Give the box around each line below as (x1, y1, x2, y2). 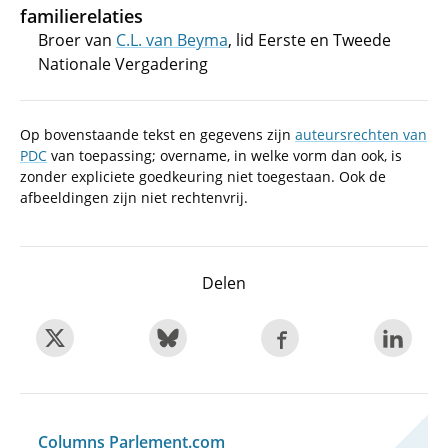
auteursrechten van (295, 125, 427, 144)
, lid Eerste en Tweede (228, 29, 391, 51)
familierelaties (20, 4, 143, 28)
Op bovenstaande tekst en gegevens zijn (20, 125, 295, 144)
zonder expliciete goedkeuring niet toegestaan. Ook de (20, 167, 386, 186)
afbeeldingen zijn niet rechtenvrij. (20, 188, 248, 207)
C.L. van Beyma (116, 29, 228, 51)
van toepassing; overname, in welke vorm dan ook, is (47, 146, 402, 165)
